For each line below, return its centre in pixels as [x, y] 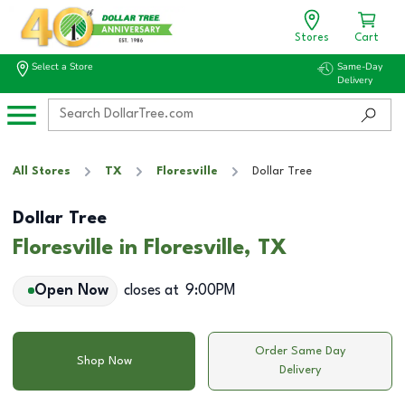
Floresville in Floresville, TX [150, 248]
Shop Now [104, 361]
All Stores [42, 171]
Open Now [71, 291]
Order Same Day [301, 351]
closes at [151, 291]
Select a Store [62, 66]
